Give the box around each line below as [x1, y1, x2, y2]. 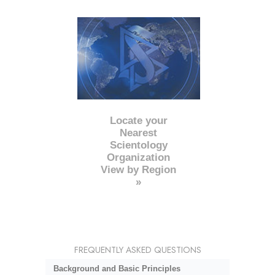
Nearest [120, 127, 158, 139]
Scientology [109, 139, 168, 152]
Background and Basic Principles [53, 264, 180, 273]
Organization [107, 152, 171, 164]
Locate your [109, 115, 168, 127]
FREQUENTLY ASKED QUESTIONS [74, 244, 201, 257]
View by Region [101, 164, 177, 176]
